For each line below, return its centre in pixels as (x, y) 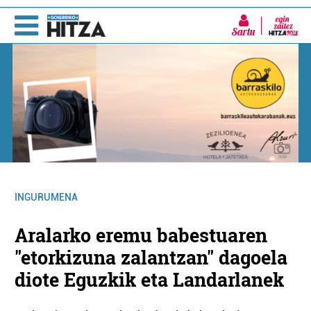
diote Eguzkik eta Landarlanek (150, 280)
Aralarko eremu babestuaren (141, 235)
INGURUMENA (47, 197)
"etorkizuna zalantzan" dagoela (151, 258)
